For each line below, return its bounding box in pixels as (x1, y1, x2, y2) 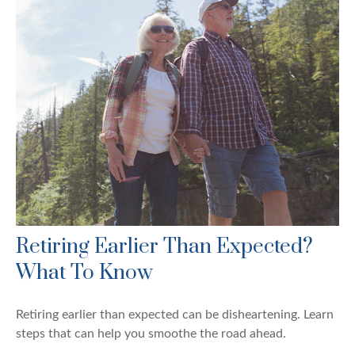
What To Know (16, 260, 153, 287)
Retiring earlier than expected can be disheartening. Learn (16, 308, 334, 322)
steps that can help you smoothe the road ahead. (16, 327, 286, 341)
